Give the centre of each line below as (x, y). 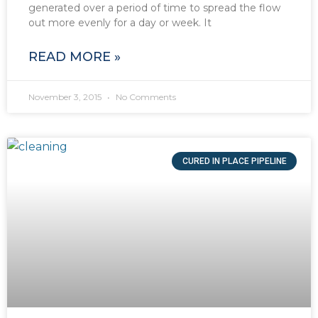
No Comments (145, 97)
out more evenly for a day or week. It (120, 23)
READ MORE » (75, 57)
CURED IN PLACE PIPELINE (234, 161)
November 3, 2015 (66, 97)
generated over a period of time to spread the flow (154, 8)
